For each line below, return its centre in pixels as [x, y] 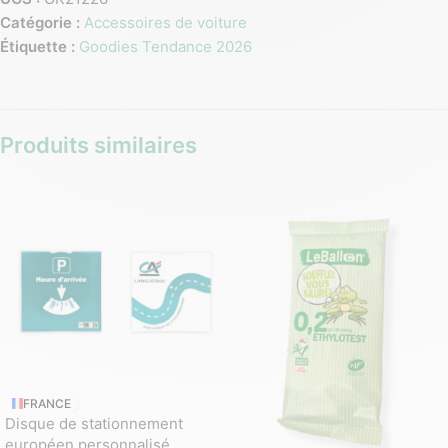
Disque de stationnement [94, 424]
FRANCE [47, 404]
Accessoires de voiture [165, 23]
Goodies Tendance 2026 [165, 47]
